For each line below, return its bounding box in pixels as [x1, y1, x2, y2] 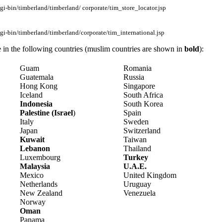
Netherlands [20, 180, 57, 188]
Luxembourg [20, 153, 60, 162]
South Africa [123, 91, 163, 99]
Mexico [20, 171, 44, 179]
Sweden [123, 117, 149, 126]
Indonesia [20, 100, 53, 108]
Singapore [123, 82, 155, 90]
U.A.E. [123, 162, 147, 170]
